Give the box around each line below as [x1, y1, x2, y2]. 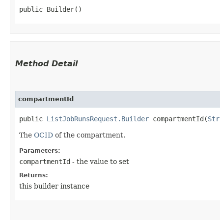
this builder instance [19, 182, 89, 190]
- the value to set [70, 157, 129, 165]
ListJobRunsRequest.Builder [47, 114, 149, 123]
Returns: [19, 171, 48, 179]
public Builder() [19, 5, 82, 13]
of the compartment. [53, 131, 125, 139]
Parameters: [19, 147, 60, 154]
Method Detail [15, 58, 78, 68]
